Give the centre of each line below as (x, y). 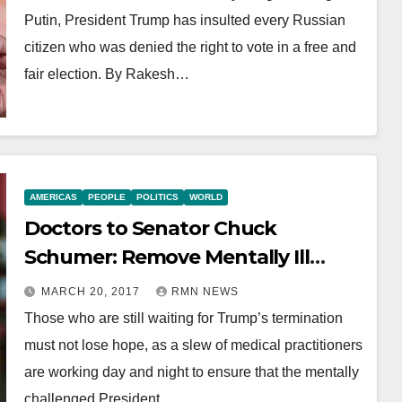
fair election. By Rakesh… (106, 74)
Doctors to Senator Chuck (150, 228)
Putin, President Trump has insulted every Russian (184, 20)
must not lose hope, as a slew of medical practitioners (193, 345)
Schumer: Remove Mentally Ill (166, 257)
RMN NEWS (205, 291)
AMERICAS (53, 197)
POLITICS (157, 197)
